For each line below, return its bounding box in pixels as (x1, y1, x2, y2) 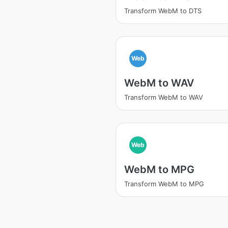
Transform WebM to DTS (124, 7, 202, 15)
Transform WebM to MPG (124, 180, 204, 188)
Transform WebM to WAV (124, 93, 203, 101)
